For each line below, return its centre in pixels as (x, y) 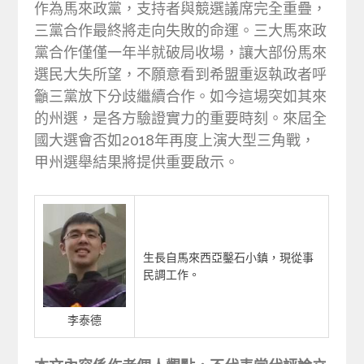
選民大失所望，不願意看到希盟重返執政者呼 (181, 75)
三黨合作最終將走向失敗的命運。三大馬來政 (181, 31)
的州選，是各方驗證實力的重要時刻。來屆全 (181, 119)
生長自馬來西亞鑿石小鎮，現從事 (229, 258)
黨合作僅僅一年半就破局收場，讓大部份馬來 (181, 53)
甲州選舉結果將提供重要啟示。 (137, 162)
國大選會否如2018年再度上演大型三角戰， (175, 141)
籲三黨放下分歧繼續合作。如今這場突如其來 (181, 97)
